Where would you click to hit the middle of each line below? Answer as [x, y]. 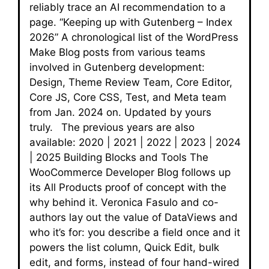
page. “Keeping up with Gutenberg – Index [131, 22]
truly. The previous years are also [112, 127]
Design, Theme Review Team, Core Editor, [131, 82]
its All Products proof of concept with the [128, 187]
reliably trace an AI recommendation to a [128, 7]
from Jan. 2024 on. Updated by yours [120, 112]
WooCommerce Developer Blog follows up [130, 172]
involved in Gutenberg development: [117, 67]
